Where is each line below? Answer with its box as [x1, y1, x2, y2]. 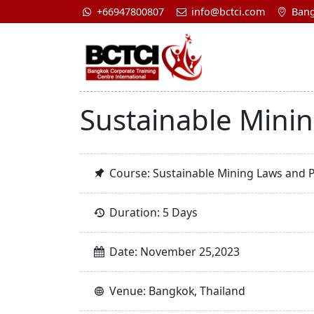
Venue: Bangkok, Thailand [107, 282, 246, 299]
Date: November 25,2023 [107, 243, 240, 259]
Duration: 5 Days [107, 204, 198, 220]
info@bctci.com [188, 4, 265, 18]
